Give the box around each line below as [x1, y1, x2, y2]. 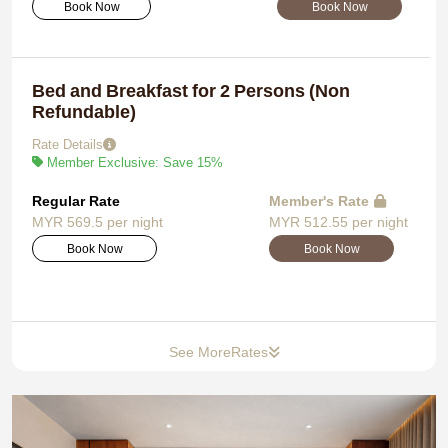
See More [168, 343, 231, 360]
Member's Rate [269, 192, 369, 209]
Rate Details [32, 136, 103, 152]
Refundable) [32, 101, 136, 122]
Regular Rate [32, 192, 120, 209]
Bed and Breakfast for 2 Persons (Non [32, 80, 350, 101]
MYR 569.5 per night [32, 213, 163, 230]
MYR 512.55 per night [269, 213, 408, 230]
